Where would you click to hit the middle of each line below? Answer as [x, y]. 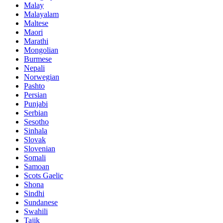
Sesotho [36, 121]
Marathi [36, 41]
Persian [35, 95]
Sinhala [36, 130]
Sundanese [41, 202]
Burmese [38, 59]
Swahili [36, 211]
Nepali [34, 68]
